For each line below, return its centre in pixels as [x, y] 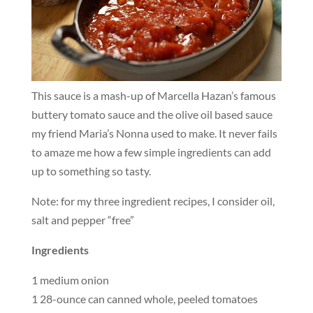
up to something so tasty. [92, 170]
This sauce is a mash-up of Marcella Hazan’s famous [153, 95]
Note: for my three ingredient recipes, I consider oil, [153, 201]
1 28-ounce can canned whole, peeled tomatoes [144, 298]
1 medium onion [70, 279]
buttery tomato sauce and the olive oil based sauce [152, 114]
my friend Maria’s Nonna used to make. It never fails [154, 133]
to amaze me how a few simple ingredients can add [151, 152]
